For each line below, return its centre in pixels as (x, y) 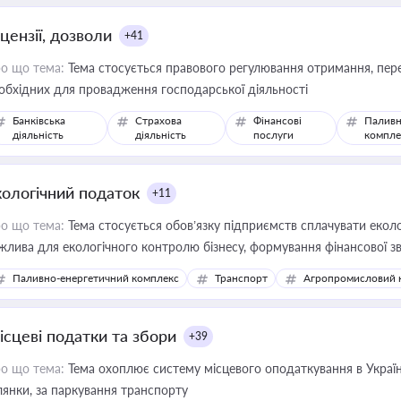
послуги (274, 135)
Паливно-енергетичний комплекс (96, 278)
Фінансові (278, 120)
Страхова (159, 120)
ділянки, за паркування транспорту (154, 390)
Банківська (39, 120)
